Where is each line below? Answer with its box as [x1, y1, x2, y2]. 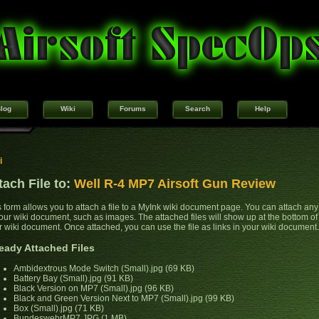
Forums [120, 105, 146, 113]
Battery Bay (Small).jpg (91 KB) [14, 273, 133, 284]
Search [185, 105, 210, 113]
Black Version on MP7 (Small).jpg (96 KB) [14, 283, 174, 294]
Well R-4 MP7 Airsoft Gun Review [74, 177, 276, 192]
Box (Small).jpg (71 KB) [14, 303, 104, 314]
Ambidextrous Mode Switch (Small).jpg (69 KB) [14, 263, 194, 274]
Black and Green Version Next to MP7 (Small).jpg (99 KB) [14, 293, 234, 304]
